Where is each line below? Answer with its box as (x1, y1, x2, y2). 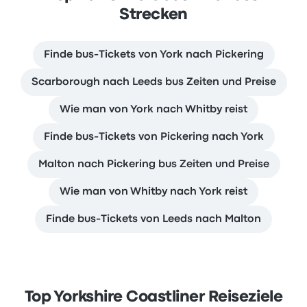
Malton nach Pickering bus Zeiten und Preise (38, 160, 269, 169)
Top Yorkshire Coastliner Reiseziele (24, 291, 283, 304)
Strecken (119, 8, 188, 22)
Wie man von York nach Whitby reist (60, 105, 247, 114)
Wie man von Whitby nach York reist (60, 187, 247, 197)
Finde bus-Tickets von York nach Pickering (43, 50, 264, 60)
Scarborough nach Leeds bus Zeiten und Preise (31, 77, 276, 87)
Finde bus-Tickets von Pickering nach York (43, 132, 264, 142)
